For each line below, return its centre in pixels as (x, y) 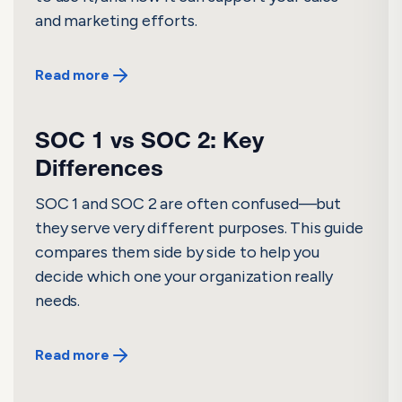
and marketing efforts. (116, 20)
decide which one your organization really (184, 276)
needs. (58, 300)
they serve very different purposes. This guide (199, 227)
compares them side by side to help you (177, 252)
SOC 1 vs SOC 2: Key (149, 143)
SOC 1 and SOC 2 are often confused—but (188, 203)
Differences (99, 170)
